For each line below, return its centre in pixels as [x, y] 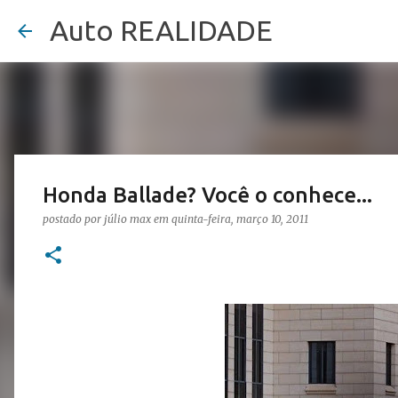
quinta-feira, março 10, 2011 [240, 219]
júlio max [127, 219]
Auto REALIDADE [161, 30]
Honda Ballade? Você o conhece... [207, 195]
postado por [73, 219]
